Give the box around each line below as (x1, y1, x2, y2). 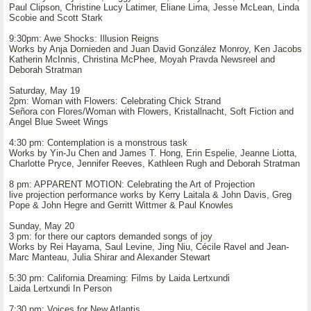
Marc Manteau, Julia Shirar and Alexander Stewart (9, 252, 210, 262)
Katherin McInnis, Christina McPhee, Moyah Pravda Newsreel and (9, 54, 275, 65)
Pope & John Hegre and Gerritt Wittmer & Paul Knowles (9, 200, 233, 210)
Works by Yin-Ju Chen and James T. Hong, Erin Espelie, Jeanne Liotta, (9, 148, 297, 158)
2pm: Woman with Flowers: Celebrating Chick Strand (9, 96, 221, 106)
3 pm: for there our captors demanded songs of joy (9, 231, 212, 242)
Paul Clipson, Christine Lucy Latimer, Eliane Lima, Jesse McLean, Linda (9, 2, 299, 12)
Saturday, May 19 (9, 85, 80, 96)
